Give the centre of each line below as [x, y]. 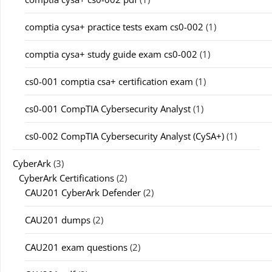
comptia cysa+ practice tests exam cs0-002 [114, 27]
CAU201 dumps [58, 220]
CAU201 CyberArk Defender [83, 192]
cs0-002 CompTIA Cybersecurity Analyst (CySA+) [124, 136]
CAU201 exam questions [76, 247]
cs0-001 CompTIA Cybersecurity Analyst [108, 109]
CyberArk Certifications [66, 178]
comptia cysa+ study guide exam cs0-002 [111, 54]
